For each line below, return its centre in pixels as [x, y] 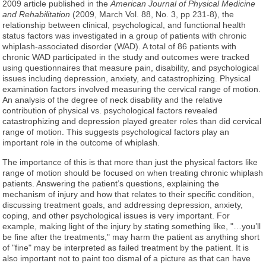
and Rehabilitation [37, 14]
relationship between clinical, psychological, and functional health [124, 25]
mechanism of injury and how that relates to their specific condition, [129, 194]
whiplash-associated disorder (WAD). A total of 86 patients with [120, 46]
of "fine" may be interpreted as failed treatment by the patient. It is [126, 247]
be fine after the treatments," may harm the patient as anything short [131, 237]
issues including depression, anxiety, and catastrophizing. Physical [127, 78]
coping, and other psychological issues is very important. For [116, 215]
